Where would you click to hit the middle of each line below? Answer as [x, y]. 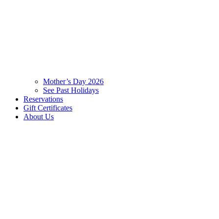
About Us [39, 117]
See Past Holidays [71, 90]
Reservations [43, 99]
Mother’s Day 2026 [73, 82]
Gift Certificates [48, 108]
